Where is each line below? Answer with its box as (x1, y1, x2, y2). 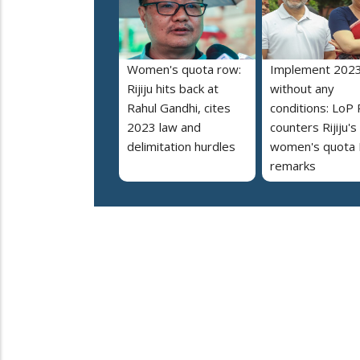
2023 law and (127, 119, 201, 136)
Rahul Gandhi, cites (127, 100, 231, 117)
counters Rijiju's (270, 119, 357, 136)
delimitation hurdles (127, 138, 235, 155)
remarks (270, 157, 316, 174)
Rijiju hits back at (127, 80, 219, 97)
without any (270, 80, 334, 97)
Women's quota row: (127, 61, 241, 78)
